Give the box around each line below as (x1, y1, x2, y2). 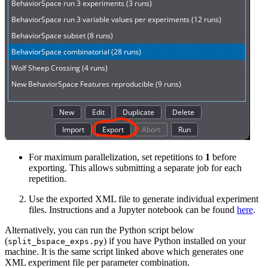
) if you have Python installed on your (103, 236, 246, 246)
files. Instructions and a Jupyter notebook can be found (29, 205, 237, 215)
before (210, 152, 236, 163)
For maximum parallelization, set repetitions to (29, 152, 205, 163)
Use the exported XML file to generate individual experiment (29, 194, 258, 205)
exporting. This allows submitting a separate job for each (29, 163, 242, 173)
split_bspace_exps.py (8, 237, 103, 246)
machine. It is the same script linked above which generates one (5, 246, 243, 257)
